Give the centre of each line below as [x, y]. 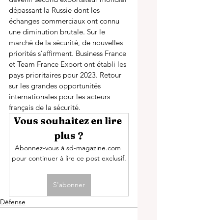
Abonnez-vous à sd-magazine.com [69, 148]
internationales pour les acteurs [60, 96]
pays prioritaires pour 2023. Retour [66, 75]
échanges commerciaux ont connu [65, 21]
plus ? [69, 135]
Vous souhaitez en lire [69, 121]
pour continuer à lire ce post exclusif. [69, 158]
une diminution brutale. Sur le [58, 32]
